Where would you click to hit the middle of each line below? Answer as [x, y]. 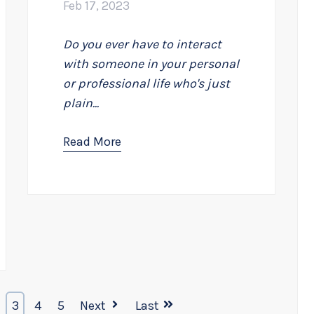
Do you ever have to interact [143, 45]
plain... [81, 103]
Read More [93, 142]
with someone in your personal [151, 64]
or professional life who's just [147, 84]
